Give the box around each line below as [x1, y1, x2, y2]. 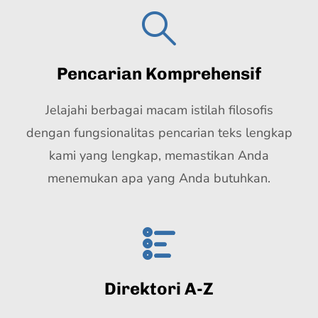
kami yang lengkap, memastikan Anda [49, 147, 269, 164]
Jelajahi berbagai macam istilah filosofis [45, 102, 273, 119]
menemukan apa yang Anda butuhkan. [48, 170, 270, 187]
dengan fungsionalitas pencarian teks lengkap [26, 124, 292, 141]
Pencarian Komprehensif [56, 63, 262, 84]
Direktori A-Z [104, 278, 214, 299]
